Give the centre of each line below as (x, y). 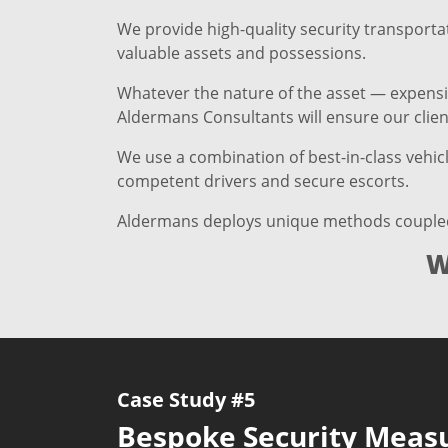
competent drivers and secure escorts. (263, 181)
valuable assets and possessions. (241, 53)
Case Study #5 (186, 400)
